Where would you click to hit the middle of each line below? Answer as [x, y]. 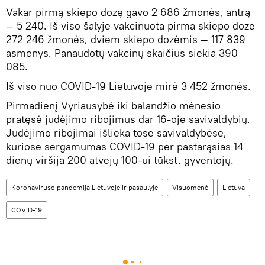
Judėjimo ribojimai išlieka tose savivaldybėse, [116, 132]
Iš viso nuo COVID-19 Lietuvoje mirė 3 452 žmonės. [128, 86]
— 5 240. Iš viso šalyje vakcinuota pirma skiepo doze [130, 25]
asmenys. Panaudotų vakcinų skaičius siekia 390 [122, 53]
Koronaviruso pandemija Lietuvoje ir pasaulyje [85, 187]
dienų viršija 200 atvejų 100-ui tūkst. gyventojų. [120, 160]
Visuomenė [190, 187]
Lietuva [234, 187]
